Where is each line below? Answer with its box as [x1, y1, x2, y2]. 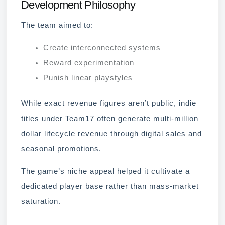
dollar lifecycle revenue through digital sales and [21, 130, 202, 138]
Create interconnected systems [43, 43, 161, 52]
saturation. [21, 197, 61, 206]
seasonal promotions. [21, 145, 101, 153]
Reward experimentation [43, 58, 134, 67]
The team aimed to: [21, 21, 93, 29]
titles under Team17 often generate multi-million [21, 115, 198, 123]
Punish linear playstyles [43, 73, 133, 82]
